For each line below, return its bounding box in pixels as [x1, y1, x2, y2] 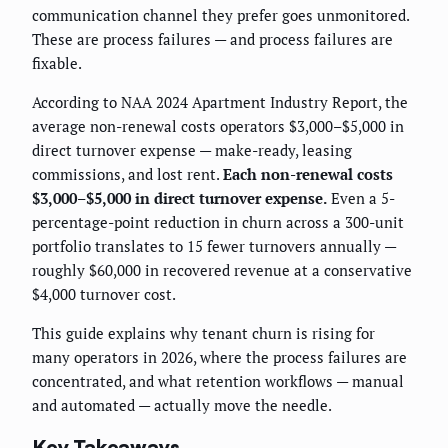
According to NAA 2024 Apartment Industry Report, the [32, 92, 408, 113]
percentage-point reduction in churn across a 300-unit [32, 212, 404, 233]
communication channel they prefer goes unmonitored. [32, 5, 409, 26]
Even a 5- [327, 188, 395, 209]
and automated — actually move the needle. [32, 395, 332, 416]
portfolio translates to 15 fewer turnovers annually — [32, 236, 396, 257]
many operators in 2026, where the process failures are [32, 347, 407, 368]
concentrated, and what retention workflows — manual [32, 371, 404, 392]
